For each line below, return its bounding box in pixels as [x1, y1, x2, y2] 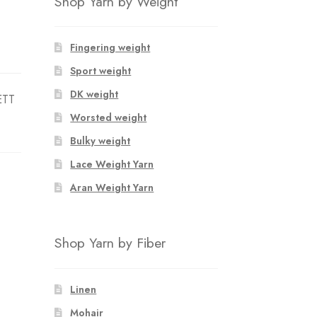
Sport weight [70, 64, 132, 79]
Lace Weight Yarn [70, 157, 154, 172]
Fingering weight [70, 40, 151, 55]
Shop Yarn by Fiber [54, 233, 166, 253]
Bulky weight [70, 134, 131, 149]
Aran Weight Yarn [70, 180, 154, 195]
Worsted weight [70, 110, 147, 125]
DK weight [70, 87, 119, 102]
